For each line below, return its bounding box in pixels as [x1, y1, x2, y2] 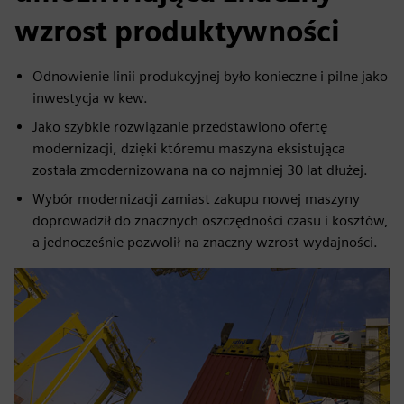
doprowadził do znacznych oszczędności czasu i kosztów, [32, 212, 389, 230]
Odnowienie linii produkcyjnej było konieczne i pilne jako [32, 68, 388, 86]
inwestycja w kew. [32, 89, 148, 107]
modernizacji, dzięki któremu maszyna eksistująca [32, 140, 345, 158]
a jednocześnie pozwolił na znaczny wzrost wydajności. [32, 234, 378, 252]
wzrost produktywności [14, 14, 340, 50]
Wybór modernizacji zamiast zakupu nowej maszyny [32, 190, 360, 208]
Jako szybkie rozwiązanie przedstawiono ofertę [32, 118, 327, 136]
